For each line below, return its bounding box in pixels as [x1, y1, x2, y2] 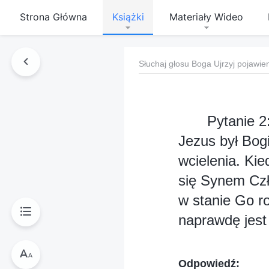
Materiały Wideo [169, 11, 243, 23]
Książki [112, 11, 144, 23]
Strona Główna [20, 11, 87, 23]
